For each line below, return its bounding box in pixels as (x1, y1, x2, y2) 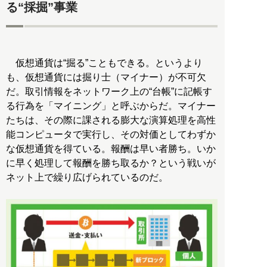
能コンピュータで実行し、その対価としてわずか (6, 129, 216, 140)
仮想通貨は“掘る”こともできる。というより (6, 58, 203, 69)
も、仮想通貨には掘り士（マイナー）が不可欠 (6, 72, 206, 83)
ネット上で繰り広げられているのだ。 (6, 172, 168, 183)
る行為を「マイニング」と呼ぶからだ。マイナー (6, 101, 216, 111)
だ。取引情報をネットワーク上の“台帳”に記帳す (6, 86, 212, 97)
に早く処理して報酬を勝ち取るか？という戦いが (6, 158, 216, 169)
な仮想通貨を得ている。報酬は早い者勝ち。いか (6, 144, 216, 154)
